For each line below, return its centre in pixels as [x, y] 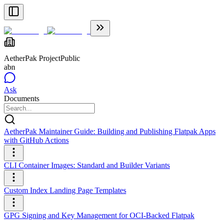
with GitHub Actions [36, 140]
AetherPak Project [32, 58]
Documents [22, 98]
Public [70, 58]
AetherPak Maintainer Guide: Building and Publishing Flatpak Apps [110, 131]
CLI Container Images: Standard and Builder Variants [87, 165]
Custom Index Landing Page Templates [65, 190]
